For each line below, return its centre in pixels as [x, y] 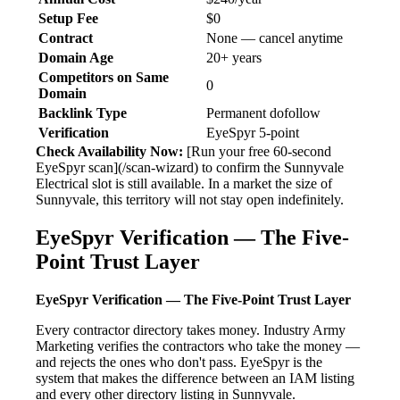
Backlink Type [83, 113]
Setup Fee [68, 19]
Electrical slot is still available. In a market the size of [184, 184]
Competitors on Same [104, 78]
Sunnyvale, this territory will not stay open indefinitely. [190, 200]
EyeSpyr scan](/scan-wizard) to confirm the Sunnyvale [190, 168]
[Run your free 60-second [257, 152]
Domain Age [76, 58]
